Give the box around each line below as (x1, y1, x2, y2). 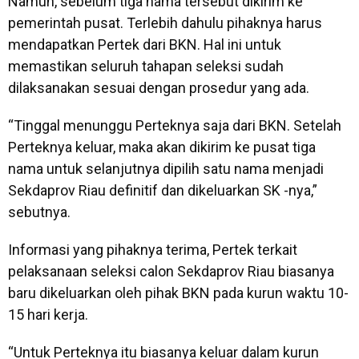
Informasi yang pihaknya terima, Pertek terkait (8, 241, 297, 259)
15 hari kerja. (8, 306, 91, 324)
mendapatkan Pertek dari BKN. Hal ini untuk (8, 36, 281, 54)
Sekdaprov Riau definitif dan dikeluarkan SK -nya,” (8, 182, 317, 200)
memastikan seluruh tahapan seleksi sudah (8, 58, 284, 75)
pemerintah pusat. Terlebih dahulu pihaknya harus (8, 14, 322, 32)
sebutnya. (8, 204, 71, 221)
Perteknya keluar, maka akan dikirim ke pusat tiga (8, 139, 316, 156)
